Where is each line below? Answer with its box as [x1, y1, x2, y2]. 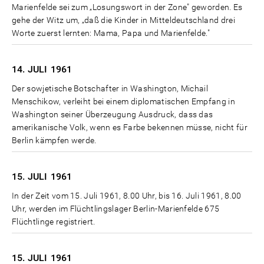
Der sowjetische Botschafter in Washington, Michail [12, 83, 209, 93]
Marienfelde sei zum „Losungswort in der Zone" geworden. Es [12, 2, 243, 12]
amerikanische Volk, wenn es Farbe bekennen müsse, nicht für [12, 122, 247, 132]
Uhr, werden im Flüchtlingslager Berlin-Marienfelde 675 [12, 203, 220, 213]
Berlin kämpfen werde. [12, 135, 97, 145]
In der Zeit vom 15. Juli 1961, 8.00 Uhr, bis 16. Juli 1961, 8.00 [12, 190, 242, 200]
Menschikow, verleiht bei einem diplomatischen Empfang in [12, 96, 236, 106]
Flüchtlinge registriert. [12, 216, 95, 226]
